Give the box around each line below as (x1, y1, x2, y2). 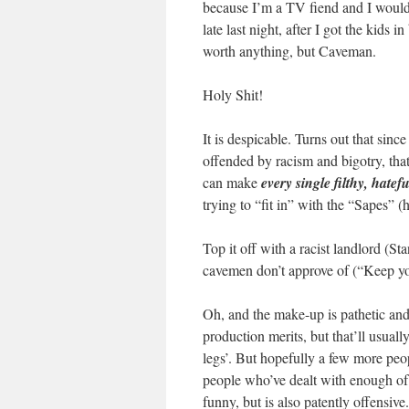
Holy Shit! (203, 85, 263, 104)
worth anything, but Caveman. (203, 41, 376, 60)
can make (203, 173, 261, 192)
